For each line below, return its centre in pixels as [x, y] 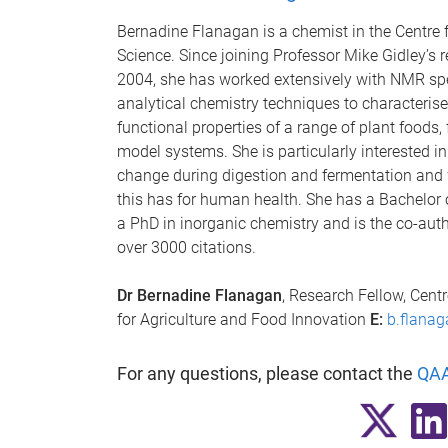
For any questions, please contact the [267, 373]
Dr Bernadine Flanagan [199, 296]
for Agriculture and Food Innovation [243, 320]
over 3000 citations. [186, 248]
